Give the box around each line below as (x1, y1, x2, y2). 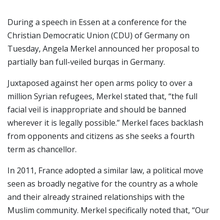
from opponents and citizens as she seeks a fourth (7, 131, 194, 141)
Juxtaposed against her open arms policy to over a (7, 78, 192, 88)
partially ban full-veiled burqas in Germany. (7, 56, 165, 67)
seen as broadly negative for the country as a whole (7, 178, 198, 189)
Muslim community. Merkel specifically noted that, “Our (7, 205, 209, 216)
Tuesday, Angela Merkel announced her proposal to (7, 43, 199, 54)
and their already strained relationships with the (7, 192, 185, 202)
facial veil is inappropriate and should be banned (7, 104, 186, 115)
